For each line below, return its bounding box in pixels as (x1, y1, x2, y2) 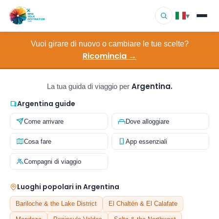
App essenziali (125, 137, 167, 145)
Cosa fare (24, 137, 51, 145)
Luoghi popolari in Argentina (17, 182, 119, 192)
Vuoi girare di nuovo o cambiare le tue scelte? (30, 40, 189, 48)
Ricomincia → (83, 50, 136, 62)
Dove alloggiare (125, 117, 169, 125)
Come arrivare (24, 117, 64, 125)
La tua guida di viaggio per (46, 82, 131, 90)
